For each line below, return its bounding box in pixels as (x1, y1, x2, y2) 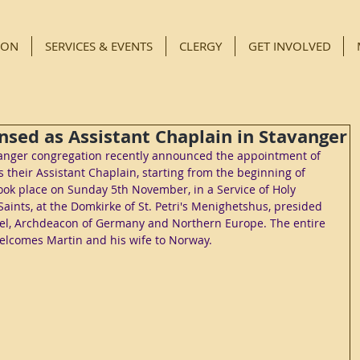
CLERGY (179, 38, 222, 54)
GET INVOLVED (247, 38, 331, 54)
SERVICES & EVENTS (45, 38, 153, 54)
